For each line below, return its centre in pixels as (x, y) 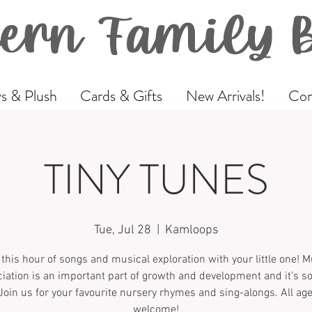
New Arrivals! (225, 96)
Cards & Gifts (122, 96)
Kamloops (192, 231)
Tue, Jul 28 (122, 231)
